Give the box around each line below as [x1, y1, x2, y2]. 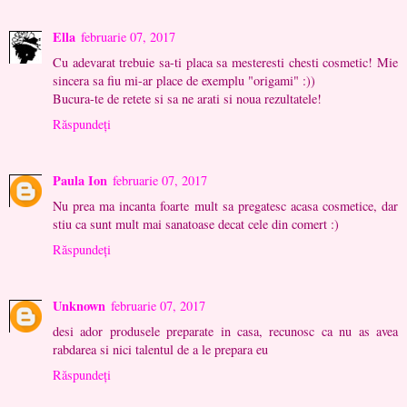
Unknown [53, 296, 105, 316]
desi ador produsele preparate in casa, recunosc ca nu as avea [53, 323, 398, 341]
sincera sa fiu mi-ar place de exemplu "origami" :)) [53, 72, 315, 90]
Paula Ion [53, 171, 107, 191]
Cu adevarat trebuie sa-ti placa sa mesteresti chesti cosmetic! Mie [53, 54, 398, 72]
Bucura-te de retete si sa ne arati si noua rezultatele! [53, 90, 322, 108]
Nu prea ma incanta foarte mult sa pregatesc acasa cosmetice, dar [53, 197, 398, 215]
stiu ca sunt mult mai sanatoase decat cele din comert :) [53, 215, 339, 233]
